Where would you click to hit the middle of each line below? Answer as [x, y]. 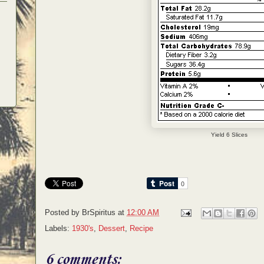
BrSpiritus [99, 213]
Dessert [112, 229]
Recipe [141, 229]
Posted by [63, 213]
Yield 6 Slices [229, 134]
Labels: [58, 229]
